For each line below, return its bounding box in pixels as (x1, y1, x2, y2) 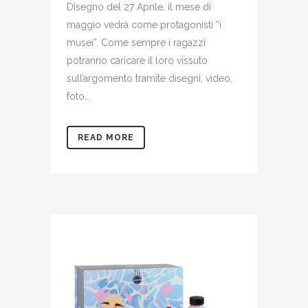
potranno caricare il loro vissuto (67, 54, 208, 66)
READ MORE (78, 132, 134, 142)
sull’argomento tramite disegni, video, (67, 72, 232, 84)
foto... (67, 90, 91, 102)
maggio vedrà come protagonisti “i (67, 19, 221, 30)
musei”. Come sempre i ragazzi (67, 36, 206, 48)
